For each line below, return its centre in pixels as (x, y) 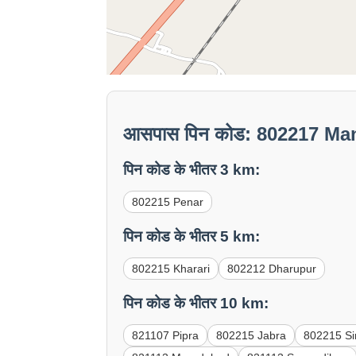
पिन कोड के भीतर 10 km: (196, 303)
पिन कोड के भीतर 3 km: (192, 170)
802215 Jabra (252, 335)
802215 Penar (168, 202)
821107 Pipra (166, 335)
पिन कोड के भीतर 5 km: (192, 236)
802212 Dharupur (272, 268)
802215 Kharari (171, 268)
